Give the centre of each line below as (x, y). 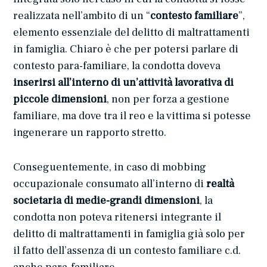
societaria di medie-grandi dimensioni (107, 200)
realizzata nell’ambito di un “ (82, 15)
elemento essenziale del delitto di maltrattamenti (132, 32)
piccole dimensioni (60, 99)
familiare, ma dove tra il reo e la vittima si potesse (132, 116)
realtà (221, 184)
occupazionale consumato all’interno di (110, 184)
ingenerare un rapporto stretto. (90, 132)
